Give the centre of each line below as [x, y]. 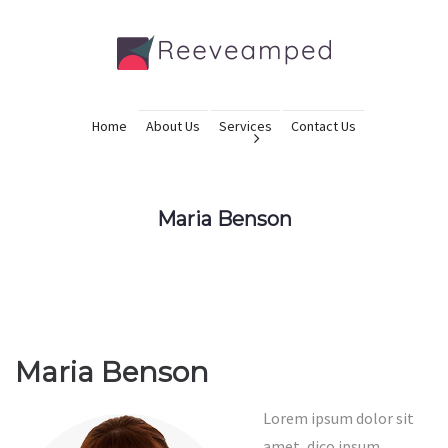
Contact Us [323, 126]
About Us [173, 126]
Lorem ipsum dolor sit [338, 418]
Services [245, 126]
